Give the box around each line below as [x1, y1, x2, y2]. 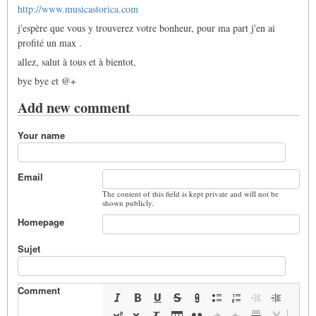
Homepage [18, 214, 64, 229]
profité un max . [18, 36, 82, 50]
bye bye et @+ [18, 74, 76, 88]
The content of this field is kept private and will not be [102, 188, 279, 199]
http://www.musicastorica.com [18, 2, 138, 16]
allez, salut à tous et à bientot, [18, 55, 136, 69]
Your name [18, 128, 65, 142]
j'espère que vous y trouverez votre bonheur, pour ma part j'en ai [18, 21, 275, 35]
